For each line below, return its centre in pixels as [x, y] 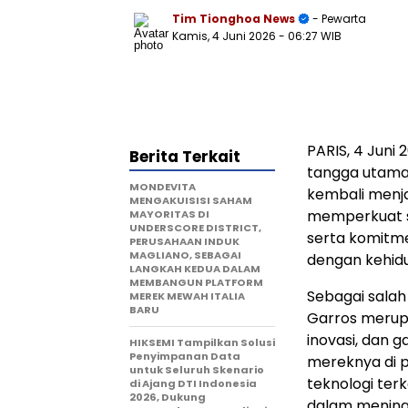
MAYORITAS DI [169, 214]
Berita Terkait [185, 157]
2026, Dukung [168, 397]
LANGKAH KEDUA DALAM [195, 269]
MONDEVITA [163, 187]
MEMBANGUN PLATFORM [196, 282]
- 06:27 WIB [310, 36]
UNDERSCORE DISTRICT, [195, 228]
